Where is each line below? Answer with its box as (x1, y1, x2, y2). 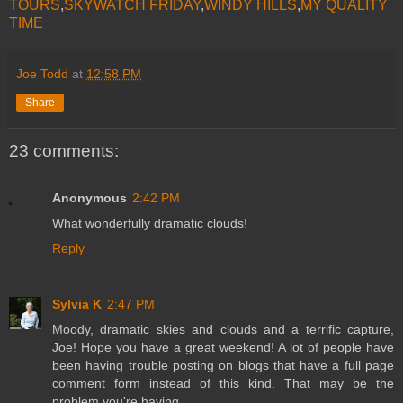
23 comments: (9, 141, 119, 161)
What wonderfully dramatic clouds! (52, 215, 247, 230)
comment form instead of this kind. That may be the (52, 375, 394, 390)
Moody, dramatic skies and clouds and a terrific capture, (52, 321, 394, 336)
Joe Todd (16, 67, 68, 82)
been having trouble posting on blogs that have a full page (52, 357, 394, 372)
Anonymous (52, 190, 127, 205)
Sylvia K (52, 296, 102, 311)
